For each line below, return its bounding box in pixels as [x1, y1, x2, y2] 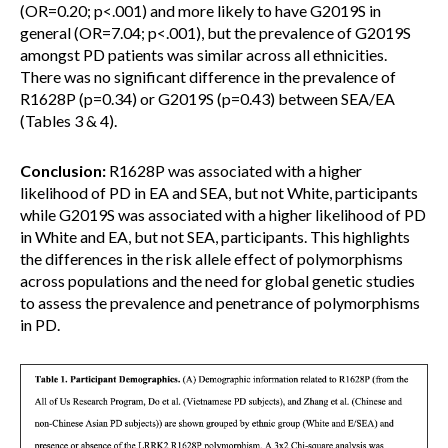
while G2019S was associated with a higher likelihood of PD [20, 205, 426, 224]
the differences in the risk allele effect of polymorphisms [20, 249, 403, 268]
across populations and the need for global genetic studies [20, 271, 415, 290]
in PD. [20, 315, 60, 334]
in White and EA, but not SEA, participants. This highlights [20, 227, 410, 246]
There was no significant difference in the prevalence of [20, 67, 396, 86]
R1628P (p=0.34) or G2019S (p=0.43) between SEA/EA [20, 89, 395, 108]
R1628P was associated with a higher [106, 161, 362, 180]
